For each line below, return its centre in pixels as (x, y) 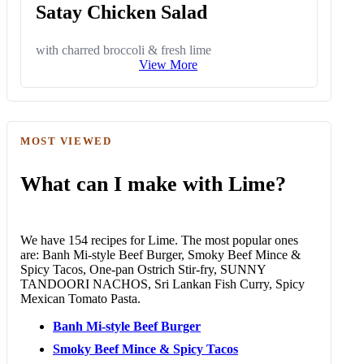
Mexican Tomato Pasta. (80, 298)
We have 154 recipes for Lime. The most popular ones (159, 240)
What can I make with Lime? (153, 184)
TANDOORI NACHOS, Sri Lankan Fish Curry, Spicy (162, 284)
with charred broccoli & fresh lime (124, 50)
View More (168, 65)
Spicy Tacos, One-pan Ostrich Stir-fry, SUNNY (143, 269)
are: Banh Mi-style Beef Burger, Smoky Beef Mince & (160, 254)
